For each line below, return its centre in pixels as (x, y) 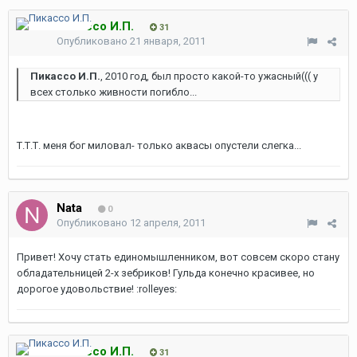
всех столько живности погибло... (114, 92)
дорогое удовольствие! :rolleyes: (97, 289)
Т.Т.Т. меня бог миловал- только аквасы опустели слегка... (159, 145)
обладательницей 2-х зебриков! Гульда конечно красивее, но (166, 273)
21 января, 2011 (168, 41)
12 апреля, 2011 (168, 223)
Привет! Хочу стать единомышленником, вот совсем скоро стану (178, 257)
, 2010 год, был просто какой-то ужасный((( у (209, 76)
